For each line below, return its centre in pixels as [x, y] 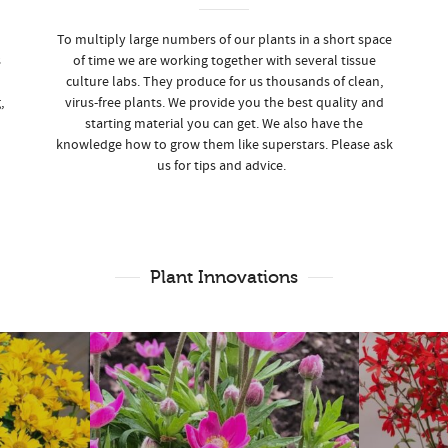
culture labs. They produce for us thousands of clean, [224, 82]
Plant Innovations [224, 277]
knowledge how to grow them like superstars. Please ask [224, 145]
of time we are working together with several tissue [224, 61]
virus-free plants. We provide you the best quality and [224, 103]
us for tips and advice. [224, 166]
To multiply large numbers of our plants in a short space [224, 40]
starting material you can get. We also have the [224, 124]
